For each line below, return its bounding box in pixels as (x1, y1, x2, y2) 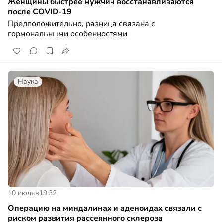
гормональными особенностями (8, 28, 127, 40)
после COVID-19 (8, 6, 72, 18)
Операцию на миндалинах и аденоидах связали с (8, 202, 202, 214)
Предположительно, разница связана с (8, 18, 155, 30)
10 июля (8, 188, 35, 198)
